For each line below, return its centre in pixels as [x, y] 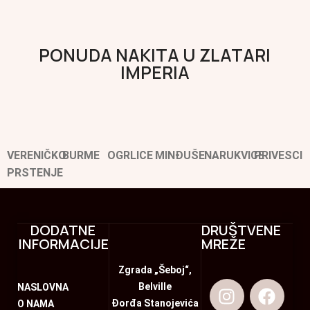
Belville [155, 287]
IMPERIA [155, 73]
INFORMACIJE [63, 244]
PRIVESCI [279, 156]
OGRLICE [130, 156]
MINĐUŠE [180, 156]
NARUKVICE [235, 156]
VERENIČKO [37, 156]
